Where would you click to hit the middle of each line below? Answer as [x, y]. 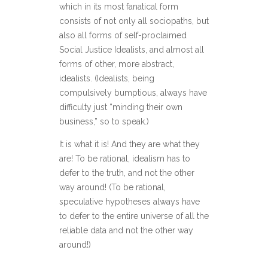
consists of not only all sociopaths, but [134, 21]
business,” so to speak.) [104, 121]
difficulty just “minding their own [121, 107]
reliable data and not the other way [126, 230]
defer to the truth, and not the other [127, 173]
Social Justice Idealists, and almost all [132, 50]
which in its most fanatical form [119, 7]
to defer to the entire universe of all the [134, 216]
